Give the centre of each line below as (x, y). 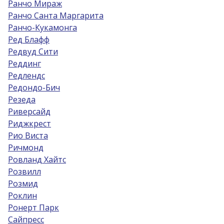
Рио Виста (28, 135)
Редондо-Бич (34, 87)
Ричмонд (26, 147)
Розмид (23, 183)
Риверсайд (29, 111)
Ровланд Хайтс (37, 159)
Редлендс (26, 75)
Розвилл (24, 171)
